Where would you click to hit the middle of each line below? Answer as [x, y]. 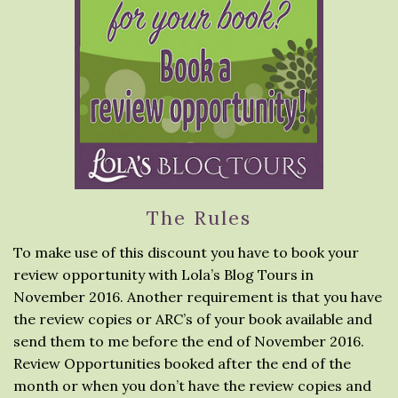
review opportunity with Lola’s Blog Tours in [163, 275]
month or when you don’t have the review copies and [192, 386]
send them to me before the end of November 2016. [189, 341]
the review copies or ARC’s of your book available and [193, 319]
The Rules [199, 218]
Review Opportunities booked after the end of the [182, 363]
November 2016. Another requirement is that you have [198, 297]
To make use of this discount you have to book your [186, 252]
